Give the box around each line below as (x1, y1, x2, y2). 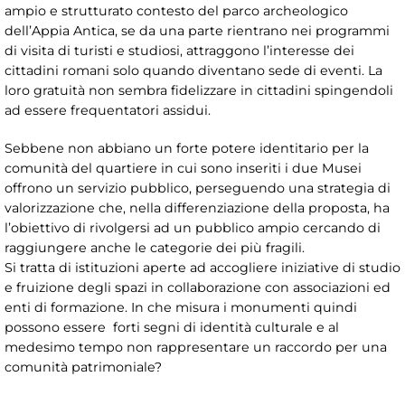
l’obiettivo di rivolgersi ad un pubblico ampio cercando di (5, 219, 381, 236)
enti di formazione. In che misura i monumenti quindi (5, 298, 357, 316)
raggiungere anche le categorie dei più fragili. (5, 239, 305, 256)
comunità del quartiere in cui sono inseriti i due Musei (5, 159, 362, 176)
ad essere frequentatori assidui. (5, 101, 211, 118)
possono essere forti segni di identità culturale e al (5, 318, 339, 335)
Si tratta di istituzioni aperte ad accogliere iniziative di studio (5, 259, 400, 276)
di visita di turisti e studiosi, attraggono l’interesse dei (5, 42, 354, 59)
